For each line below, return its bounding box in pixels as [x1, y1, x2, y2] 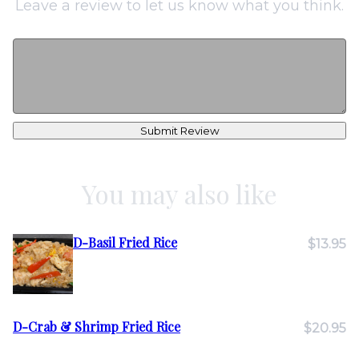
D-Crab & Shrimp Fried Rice [13, 318, 180, 335]
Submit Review [139, 124, 220, 137]
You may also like [82, 176, 277, 211]
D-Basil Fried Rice [73, 234, 177, 251]
